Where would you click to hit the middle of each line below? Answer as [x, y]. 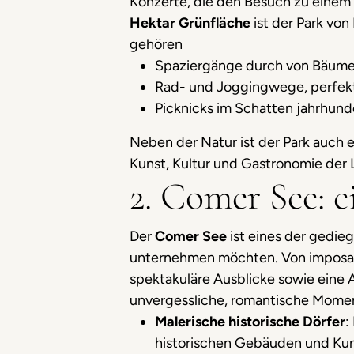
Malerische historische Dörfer [250, 322]
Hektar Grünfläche [192, 23]
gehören [156, 44]
